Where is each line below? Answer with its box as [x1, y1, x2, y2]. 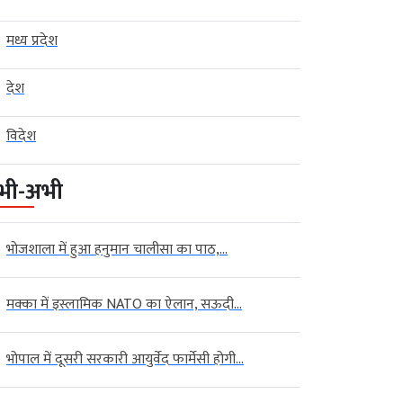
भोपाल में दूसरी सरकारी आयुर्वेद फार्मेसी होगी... [6, 346, 244, 372]
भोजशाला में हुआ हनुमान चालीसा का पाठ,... [6, 237, 228, 262]
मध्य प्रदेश [6, 28, 58, 53]
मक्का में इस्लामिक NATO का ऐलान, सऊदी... [6, 291, 242, 317]
